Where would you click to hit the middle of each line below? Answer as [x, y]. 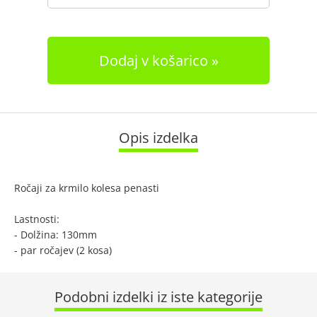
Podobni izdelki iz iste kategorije [158, 297]
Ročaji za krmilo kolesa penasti [87, 188]
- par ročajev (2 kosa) [63, 250]
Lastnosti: [37, 219]
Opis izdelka [158, 138]
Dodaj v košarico [153, 60]
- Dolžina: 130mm [56, 235]
